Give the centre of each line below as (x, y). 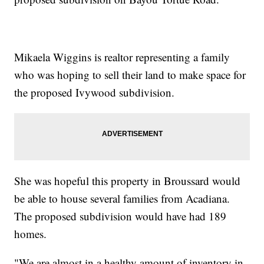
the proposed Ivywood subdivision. (95, 93)
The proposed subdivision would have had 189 (121, 216)
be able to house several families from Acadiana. (122, 199)
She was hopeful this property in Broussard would (128, 181)
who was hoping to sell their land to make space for (130, 75)
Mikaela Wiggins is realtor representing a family (122, 57)
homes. (31, 234)
